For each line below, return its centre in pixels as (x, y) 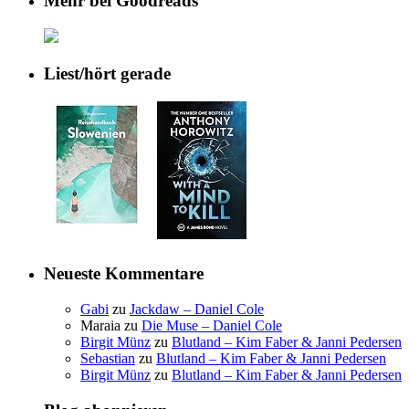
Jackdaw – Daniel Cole (197, 309)
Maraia (100, 325)
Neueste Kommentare (124, 274)
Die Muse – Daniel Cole (212, 325)
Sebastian (108, 358)
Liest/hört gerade (107, 73)
